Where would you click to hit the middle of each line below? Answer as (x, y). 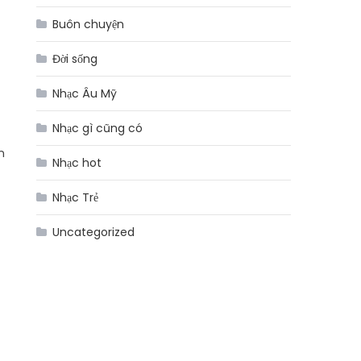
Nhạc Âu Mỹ (85, 93)
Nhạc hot (77, 163)
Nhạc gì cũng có (98, 128)
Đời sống (75, 59)
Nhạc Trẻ (76, 197)
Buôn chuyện (89, 24)
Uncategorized (94, 232)
